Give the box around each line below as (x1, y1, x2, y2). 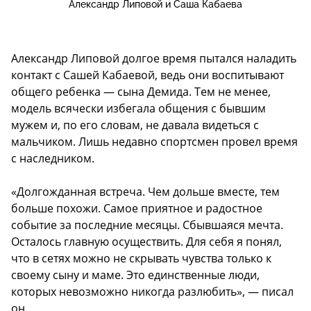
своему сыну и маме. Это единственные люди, (11, 267, 260, 283)
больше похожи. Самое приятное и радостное (11, 201, 262, 216)
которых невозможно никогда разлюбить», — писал (11, 284, 294, 299)
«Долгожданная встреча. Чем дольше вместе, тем (11, 184, 280, 199)
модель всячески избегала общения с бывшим (11, 101, 266, 116)
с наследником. (11, 151, 94, 166)
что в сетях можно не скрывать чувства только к (11, 251, 271, 266)
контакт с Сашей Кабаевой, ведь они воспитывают (11, 67, 284, 83)
